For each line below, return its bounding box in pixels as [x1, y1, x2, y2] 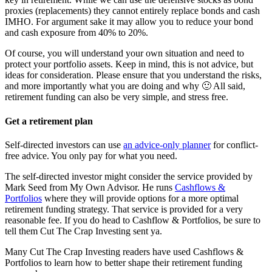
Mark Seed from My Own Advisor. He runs [5, 182, 175, 192]
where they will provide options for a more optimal [42, 192, 239, 203]
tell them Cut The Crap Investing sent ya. [5, 225, 162, 236]
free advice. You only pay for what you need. [5, 150, 177, 161]
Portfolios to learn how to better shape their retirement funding [5, 257, 242, 268]
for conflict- [211, 139, 258, 150]
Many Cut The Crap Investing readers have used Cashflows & [5, 246, 243, 257]
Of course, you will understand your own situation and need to [5, 48, 244, 59]
